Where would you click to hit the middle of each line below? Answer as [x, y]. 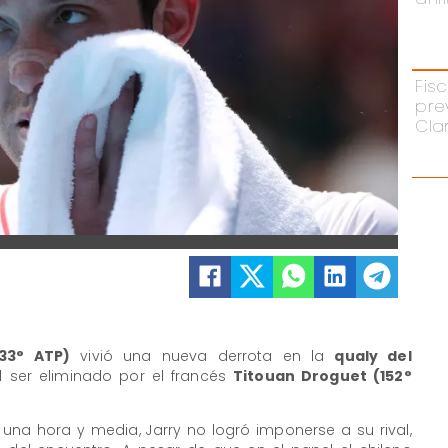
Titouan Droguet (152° [322, 376]
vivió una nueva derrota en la [202, 356]
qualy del [373, 356]
